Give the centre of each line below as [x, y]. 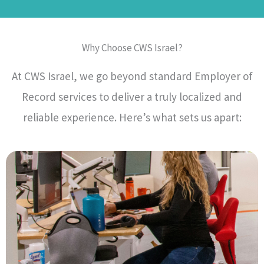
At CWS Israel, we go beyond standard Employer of [132, 76]
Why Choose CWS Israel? [132, 48]
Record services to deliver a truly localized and [132, 97]
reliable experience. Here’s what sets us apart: [132, 117]
